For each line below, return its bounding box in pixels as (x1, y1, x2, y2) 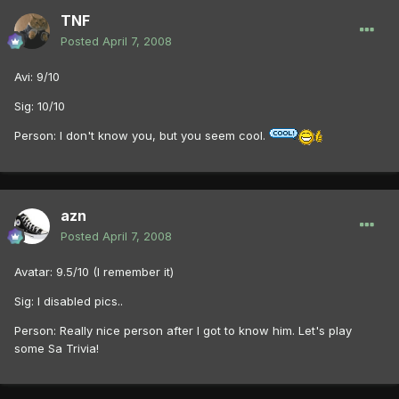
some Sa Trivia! (14, 341, 99, 356)
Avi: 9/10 (14, 69, 60, 85)
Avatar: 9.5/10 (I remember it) (14, 265, 174, 280)
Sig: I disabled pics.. (14, 294, 123, 309)
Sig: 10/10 (14, 99, 65, 114)
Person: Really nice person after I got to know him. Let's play (14, 323, 352, 338)
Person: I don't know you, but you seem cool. (14, 128, 269, 143)
